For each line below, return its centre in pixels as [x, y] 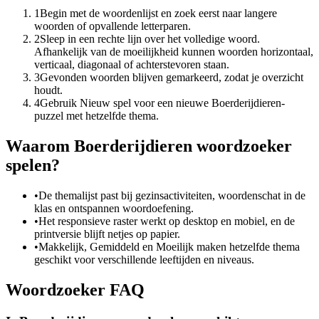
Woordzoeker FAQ [75, 289]
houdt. [48, 90]
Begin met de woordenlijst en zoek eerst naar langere [158, 14]
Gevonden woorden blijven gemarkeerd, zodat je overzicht [172, 78]
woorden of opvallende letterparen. [113, 26]
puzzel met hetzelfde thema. [96, 116]
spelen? [33, 166]
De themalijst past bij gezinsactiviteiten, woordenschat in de [172, 195]
